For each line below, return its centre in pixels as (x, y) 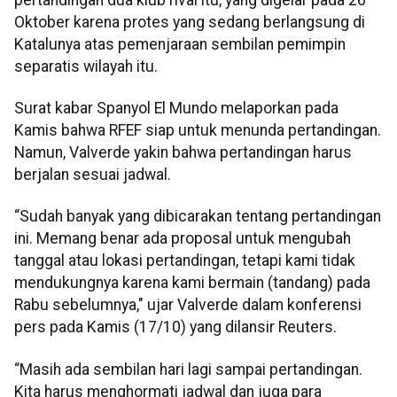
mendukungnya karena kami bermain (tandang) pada (192, 283)
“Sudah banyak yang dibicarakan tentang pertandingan (198, 217)
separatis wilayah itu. (86, 66)
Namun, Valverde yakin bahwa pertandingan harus (183, 153)
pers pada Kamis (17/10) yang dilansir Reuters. (175, 327)
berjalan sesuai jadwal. (93, 175)
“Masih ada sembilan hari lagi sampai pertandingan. (188, 369)
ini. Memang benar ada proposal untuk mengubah (183, 239)
